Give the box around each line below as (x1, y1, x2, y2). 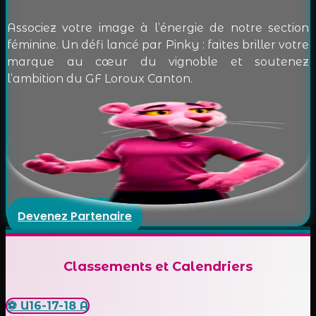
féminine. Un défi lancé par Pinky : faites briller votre (7, 38, 309, 52)
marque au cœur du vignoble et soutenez (7, 55, 309, 69)
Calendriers (172, 259, 253, 275)
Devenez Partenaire (18, 208, 132, 225)
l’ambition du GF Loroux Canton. (7, 72, 193, 86)
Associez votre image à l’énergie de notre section (7, 21, 309, 35)
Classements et (63, 259, 172, 275)
